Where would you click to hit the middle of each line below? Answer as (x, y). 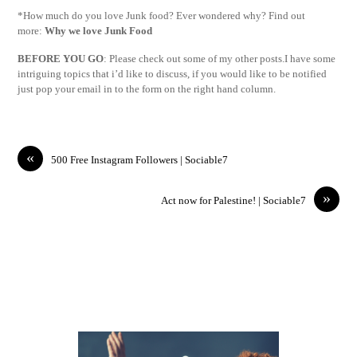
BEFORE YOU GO (61, 58)
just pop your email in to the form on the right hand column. (147, 88)
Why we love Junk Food (99, 30)
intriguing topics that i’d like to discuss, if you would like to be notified (173, 73)
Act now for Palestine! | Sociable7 (233, 201)
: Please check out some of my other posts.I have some (220, 58)
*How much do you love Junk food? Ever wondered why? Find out (162, 15)
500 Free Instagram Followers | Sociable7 (140, 160)
